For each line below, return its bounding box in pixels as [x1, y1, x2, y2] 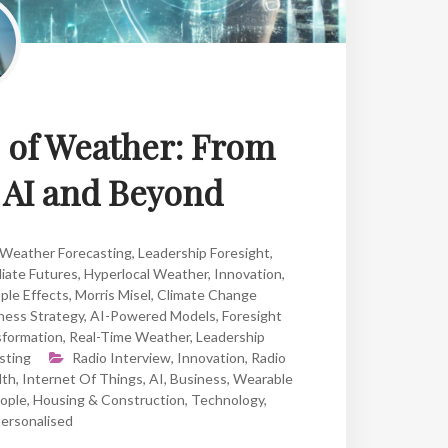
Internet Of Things [22, 369, 143, 387]
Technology [190, 390, 264, 408]
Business [170, 369, 227, 387]
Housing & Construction [32, 390, 185, 408]
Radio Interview [71, 348, 171, 366]
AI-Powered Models [90, 306, 216, 324]
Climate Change [156, 285, 257, 303]
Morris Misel [74, 285, 151, 303]
